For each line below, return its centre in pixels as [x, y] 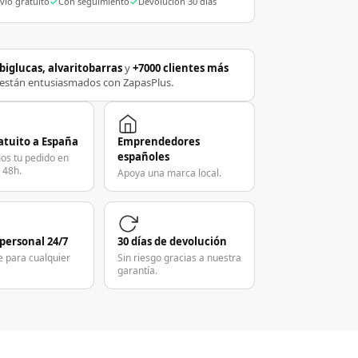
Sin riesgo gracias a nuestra [179, 258]
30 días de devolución [172, 242]
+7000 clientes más [181, 68]
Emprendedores [158, 142]
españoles [143, 157]
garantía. [137, 271]
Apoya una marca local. [169, 173]
